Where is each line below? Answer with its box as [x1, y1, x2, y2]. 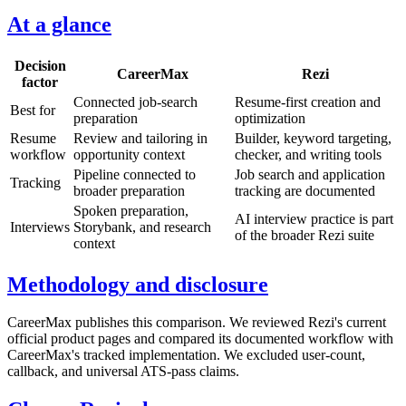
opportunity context [73, 146, 185, 162]
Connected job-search [73, 93, 198, 110]
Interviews [10, 218, 70, 235]
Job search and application [235, 166, 385, 182]
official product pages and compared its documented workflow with [7, 331, 393, 347]
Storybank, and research [73, 218, 211, 235]
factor [22, 73, 58, 90]
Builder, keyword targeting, [235, 130, 391, 146]
